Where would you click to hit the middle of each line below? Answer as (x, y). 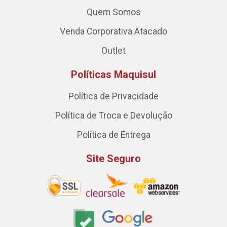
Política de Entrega (113, 135)
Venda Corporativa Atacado (113, 32)
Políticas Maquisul (113, 75)
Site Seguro (113, 159)
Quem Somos (113, 12)
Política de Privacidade (113, 97)
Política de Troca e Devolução (113, 116)
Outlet (113, 51)
